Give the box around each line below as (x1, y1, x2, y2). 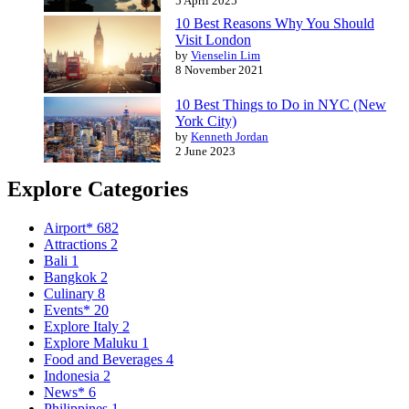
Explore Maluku (44, 335, 142, 351)
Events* (44, 302, 94, 319)
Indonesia (44, 368, 103, 384)
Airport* (44, 220, 97, 236)
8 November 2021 (175, 62, 264, 77)
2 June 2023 (175, 144, 236, 159)
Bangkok (44, 269, 100, 286)
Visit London (175, 31, 251, 47)
